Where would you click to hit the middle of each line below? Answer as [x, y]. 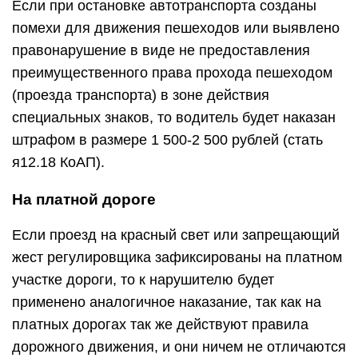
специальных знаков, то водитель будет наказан [174, 117]
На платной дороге [84, 199]
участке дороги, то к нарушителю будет [143, 280]
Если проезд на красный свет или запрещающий [176, 235]
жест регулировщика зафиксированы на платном [177, 257]
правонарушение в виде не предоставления [161, 50]
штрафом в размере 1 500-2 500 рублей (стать [167, 140]
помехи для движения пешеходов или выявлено [176, 28]
